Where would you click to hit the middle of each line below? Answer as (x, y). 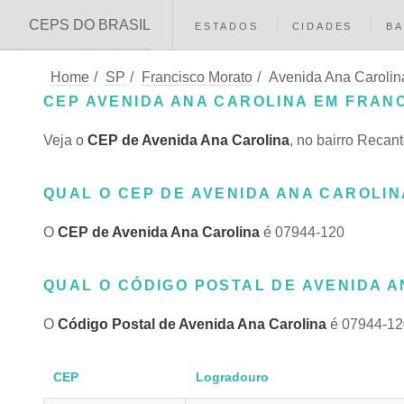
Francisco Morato (197, 77)
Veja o (65, 140)
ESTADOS (227, 26)
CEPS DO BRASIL (90, 25)
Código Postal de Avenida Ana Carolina (192, 324)
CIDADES (322, 26)
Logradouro (232, 377)
